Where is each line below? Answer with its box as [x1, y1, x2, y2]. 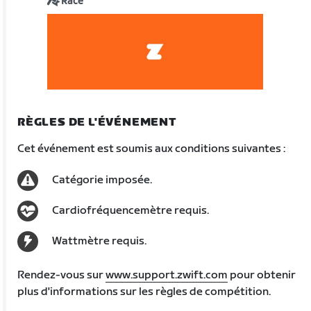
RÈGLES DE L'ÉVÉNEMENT [17, 115, 177, 129]
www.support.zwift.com [106, 268, 228, 282]
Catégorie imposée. [52, 173, 153, 187]
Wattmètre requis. [52, 234, 147, 248]
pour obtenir [228, 268, 296, 282]
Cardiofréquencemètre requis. [52, 203, 210, 217]
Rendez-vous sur [17, 268, 106, 282]
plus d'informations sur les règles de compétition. [17, 285, 271, 299]
